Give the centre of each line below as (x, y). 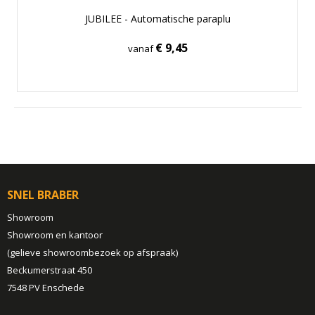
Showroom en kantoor (54, 234)
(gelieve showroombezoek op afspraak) (92, 252)
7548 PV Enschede (45, 287)
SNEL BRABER (43, 194)
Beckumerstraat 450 (49, 270)
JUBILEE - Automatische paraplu (157, 18)
